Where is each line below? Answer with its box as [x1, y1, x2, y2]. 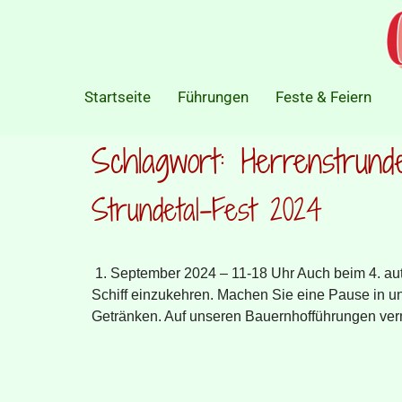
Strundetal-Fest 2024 [92, 188, 322, 232]
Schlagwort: [92, 137, 241, 185]
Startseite [84, 88, 151, 107]
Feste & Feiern [275, 88, 371, 107]
